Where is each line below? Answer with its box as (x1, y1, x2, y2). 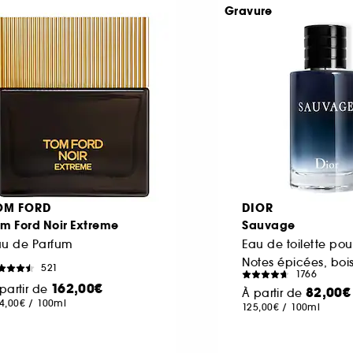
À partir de (242, 285, 306, 300)
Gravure (225, 2, 273, 19)
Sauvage (242, 217, 295, 233)
